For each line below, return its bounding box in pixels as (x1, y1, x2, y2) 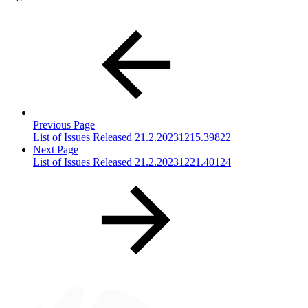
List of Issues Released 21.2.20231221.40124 (33, 155, 231, 168)
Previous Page (33, 118, 95, 131)
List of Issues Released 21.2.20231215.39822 (33, 131, 231, 143)
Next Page (33, 143, 78, 155)
